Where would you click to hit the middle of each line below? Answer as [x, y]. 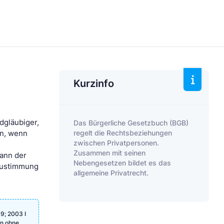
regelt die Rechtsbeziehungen [123, 132]
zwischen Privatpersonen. [116, 142]
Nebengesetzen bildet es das [122, 162]
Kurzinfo [94, 83]
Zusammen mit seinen [110, 152]
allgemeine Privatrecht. [111, 172]
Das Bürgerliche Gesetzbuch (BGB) [131, 122]
